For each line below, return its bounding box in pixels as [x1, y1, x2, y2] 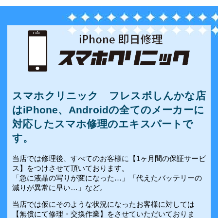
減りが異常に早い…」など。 [12, 183, 107, 192]
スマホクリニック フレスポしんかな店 [12, 90, 206, 101]
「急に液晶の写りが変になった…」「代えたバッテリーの [12, 174, 202, 182]
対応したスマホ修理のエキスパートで [12, 118, 194, 129]
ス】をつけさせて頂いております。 [12, 164, 129, 172]
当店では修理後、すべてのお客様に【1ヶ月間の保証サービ [12, 154, 206, 163]
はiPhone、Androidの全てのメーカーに [12, 104, 205, 115]
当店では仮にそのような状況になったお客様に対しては [12, 200, 195, 208]
